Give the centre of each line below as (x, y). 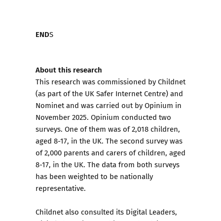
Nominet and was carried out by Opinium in (109, 105)
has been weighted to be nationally (94, 176)
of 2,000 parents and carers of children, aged (110, 152)
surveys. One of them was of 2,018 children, (108, 129)
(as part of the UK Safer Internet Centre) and (109, 93)
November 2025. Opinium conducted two (103, 117)
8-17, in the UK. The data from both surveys (108, 164)
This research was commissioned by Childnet (110, 81)
